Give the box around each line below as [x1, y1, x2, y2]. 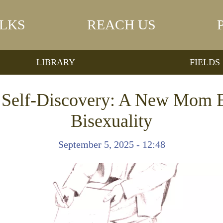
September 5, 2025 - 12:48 [58, 139, 165, 150]
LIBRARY [36, 57, 76, 67]
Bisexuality [71, 111, 152, 131]
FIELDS [189, 57, 220, 67]
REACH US [87, 17, 156, 32]
